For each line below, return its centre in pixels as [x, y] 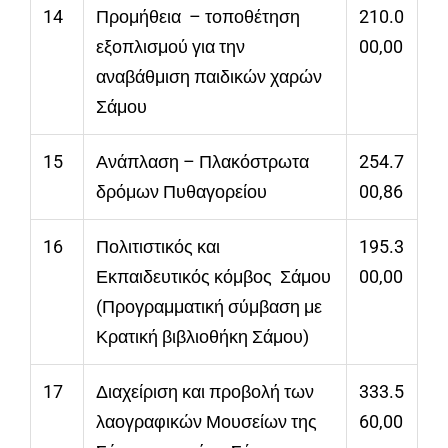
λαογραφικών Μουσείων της [206, 422]
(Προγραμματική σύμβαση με [209, 307]
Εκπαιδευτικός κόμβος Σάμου [213, 277]
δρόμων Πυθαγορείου [181, 192]
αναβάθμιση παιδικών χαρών [211, 77]
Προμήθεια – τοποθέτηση [198, 17]
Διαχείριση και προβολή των [205, 392]
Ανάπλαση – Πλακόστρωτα [202, 162]
